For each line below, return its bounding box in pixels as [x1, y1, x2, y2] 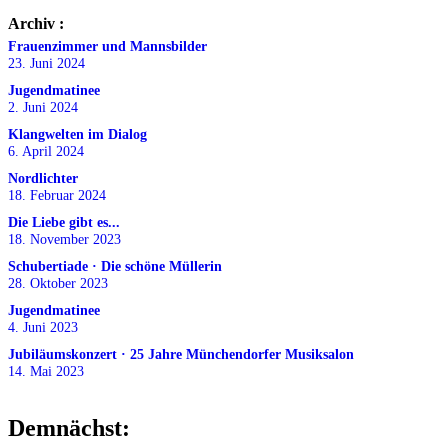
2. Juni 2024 [8, 99, 78, 116]
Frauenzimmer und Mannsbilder [8, 38, 207, 55]
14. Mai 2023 [8, 363, 84, 380]
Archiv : [8, 15, 64, 33]
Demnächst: [8, 415, 130, 442]
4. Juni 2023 [8, 319, 78, 336]
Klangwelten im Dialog [8, 126, 147, 143]
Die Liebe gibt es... [8, 214, 120, 231]
